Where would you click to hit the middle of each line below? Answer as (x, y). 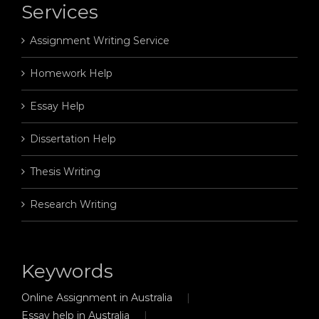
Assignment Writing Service (99, 41)
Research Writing (73, 205)
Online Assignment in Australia (96, 298)
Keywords (67, 272)
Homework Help (71, 74)
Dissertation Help (73, 139)
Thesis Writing (65, 172)
